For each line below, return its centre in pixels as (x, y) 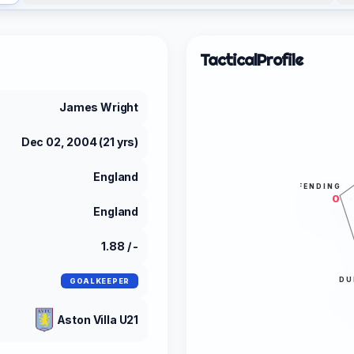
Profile (280, 59)
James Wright (99, 107)
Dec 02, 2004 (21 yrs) (79, 141)
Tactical (228, 59)
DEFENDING (313, 187)
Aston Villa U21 (97, 319)
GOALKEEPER (99, 281)
